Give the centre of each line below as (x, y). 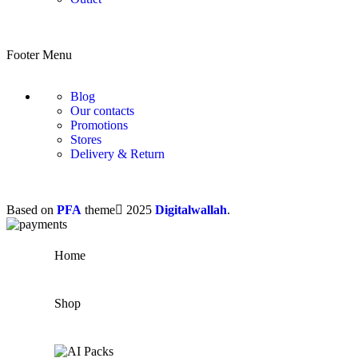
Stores (86, 139)
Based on (32, 209)
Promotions (99, 125)
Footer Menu (39, 54)
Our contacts (102, 110)
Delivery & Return (117, 153)
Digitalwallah (191, 209)
